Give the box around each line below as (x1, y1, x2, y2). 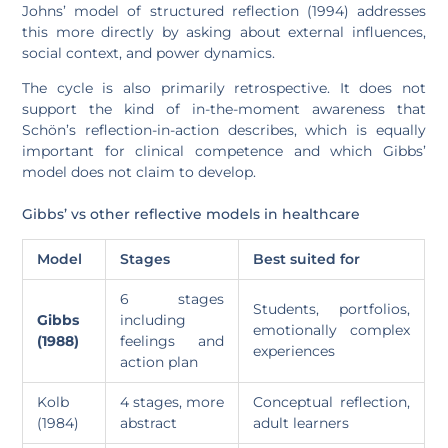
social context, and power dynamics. (22, 43, 276, 62)
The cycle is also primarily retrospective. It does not (22, 78, 426, 97)
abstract (120, 413, 178, 432)
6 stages (120, 289, 225, 308)
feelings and (120, 331, 225, 350)
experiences (253, 341, 336, 360)
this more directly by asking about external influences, (22, 22, 426, 41)
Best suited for (253, 249, 361, 268)
